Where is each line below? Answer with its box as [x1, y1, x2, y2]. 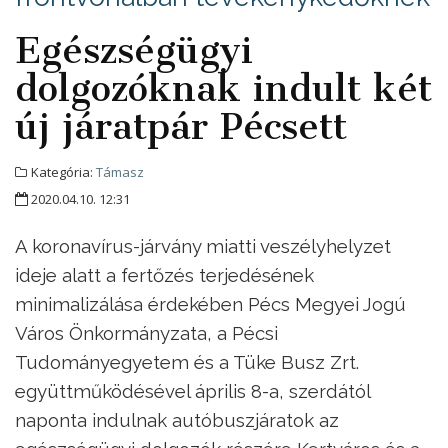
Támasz [96, 163, 144, 182]
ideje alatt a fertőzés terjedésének [15, 264, 314, 287]
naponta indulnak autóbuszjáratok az [15, 409, 339, 432]
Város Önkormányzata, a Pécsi [15, 322, 278, 345]
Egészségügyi [15, 28, 253, 73]
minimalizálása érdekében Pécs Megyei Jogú [15, 293, 406, 316]
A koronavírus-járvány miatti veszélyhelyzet [15, 235, 391, 258]
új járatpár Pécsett [15, 104, 347, 149]
